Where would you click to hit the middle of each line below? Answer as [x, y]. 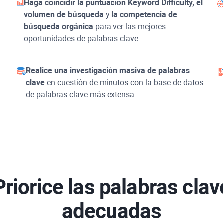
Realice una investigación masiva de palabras [108, 70]
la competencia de [144, 14]
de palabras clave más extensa [80, 94]
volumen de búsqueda [63, 14]
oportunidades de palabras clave [81, 38]
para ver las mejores [129, 26]
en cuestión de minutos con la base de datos [124, 82]
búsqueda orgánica [58, 26]
